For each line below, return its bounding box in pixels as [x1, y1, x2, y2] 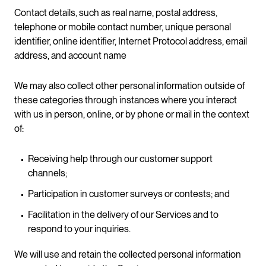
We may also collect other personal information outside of [14, 80, 245, 91]
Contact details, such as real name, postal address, [14, 7, 217, 18]
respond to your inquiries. [28, 223, 131, 235]
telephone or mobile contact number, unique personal [14, 21, 231, 33]
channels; [28, 167, 67, 179]
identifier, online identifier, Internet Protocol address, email [14, 35, 247, 47]
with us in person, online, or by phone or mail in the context [14, 108, 249, 120]
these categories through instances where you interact [14, 94, 237, 106]
